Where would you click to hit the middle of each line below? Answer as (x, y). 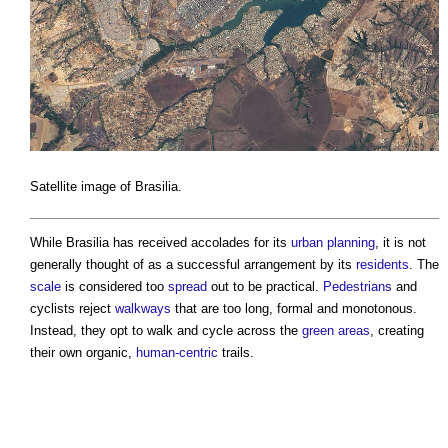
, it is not (400, 242)
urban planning (333, 242)
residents (382, 264)
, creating (397, 330)
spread (187, 286)
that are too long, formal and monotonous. (294, 308)
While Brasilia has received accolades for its (160, 242)
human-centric (177, 352)
